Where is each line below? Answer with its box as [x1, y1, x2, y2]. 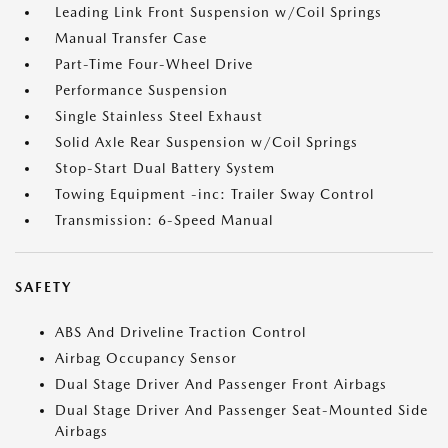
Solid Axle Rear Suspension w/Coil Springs [55, 134, 358, 151]
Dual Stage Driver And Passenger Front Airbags [55, 376, 387, 393]
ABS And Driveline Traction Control [55, 324, 306, 341]
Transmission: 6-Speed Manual [55, 212, 273, 229]
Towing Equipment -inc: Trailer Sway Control [55, 186, 374, 203]
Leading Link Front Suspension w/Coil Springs [55, 4, 382, 21]
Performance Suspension [55, 82, 228, 99]
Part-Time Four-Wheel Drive [55, 56, 253, 73]
